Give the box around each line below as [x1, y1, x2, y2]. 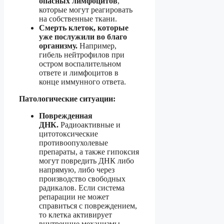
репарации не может [39, 192, 109, 201]
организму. [39, 41, 77, 50]
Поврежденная [39, 111, 92, 120]
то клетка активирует [39, 210, 112, 219]
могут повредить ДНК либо [39, 156, 134, 165]
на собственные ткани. [39, 14, 117, 23]
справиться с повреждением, [39, 201, 137, 210]
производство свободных [39, 174, 125, 183]
